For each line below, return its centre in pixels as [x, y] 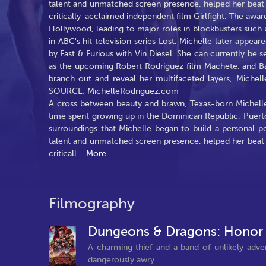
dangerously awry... [125, 259]
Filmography [92, 203]
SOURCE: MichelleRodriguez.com [114, 91]
